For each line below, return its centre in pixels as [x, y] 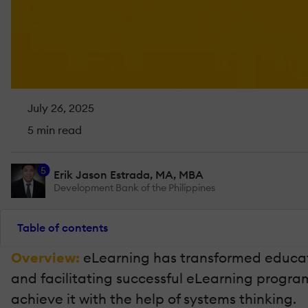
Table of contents [63, 228]
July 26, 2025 [59, 108]
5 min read [53, 130]
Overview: [47, 257]
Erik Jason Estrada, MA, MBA [129, 174]
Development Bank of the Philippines [134, 187]
